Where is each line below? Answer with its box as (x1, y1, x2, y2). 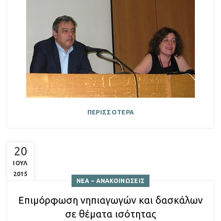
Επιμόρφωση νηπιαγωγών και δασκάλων (18, 194, 203, 206)
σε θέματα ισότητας (65, 208, 156, 220)
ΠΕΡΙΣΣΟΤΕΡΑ (87, 109, 134, 115)
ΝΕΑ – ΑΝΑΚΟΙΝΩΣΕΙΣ (76, 178, 145, 184)
